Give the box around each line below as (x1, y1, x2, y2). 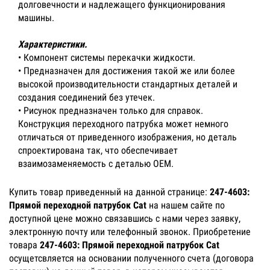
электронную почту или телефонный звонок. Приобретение (9, 226, 251, 237)
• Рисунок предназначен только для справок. (18, 105, 203, 116)
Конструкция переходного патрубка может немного (18, 118, 228, 130)
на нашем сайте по (146, 199, 225, 211)
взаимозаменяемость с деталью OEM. (18, 158, 174, 169)
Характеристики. (18, 39, 87, 50)
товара (9, 239, 40, 251)
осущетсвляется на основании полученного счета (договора (9, 253, 254, 264)
